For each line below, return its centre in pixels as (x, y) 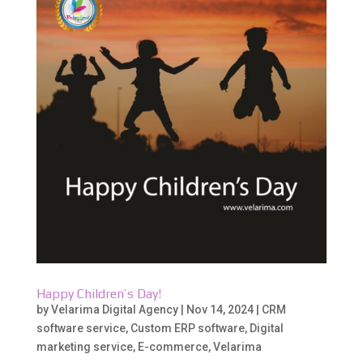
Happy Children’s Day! (98, 293)
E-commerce (173, 346)
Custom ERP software (187, 328)
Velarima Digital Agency (114, 309)
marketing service (84, 346)
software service (81, 328)
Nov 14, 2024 (220, 309)
